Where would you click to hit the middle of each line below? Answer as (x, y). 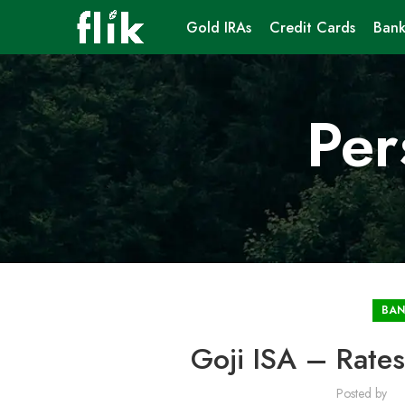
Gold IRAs (218, 27)
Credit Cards (312, 27)
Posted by (363, 393)
